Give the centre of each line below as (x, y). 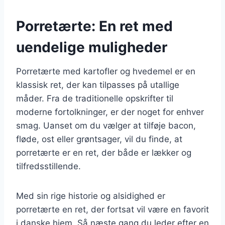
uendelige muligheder (92, 47)
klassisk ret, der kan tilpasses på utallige (98, 85)
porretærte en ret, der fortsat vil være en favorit (113, 209)
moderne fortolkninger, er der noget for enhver (110, 112)
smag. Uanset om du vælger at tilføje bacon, (106, 125)
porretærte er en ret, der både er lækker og (104, 152)
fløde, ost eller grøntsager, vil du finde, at (99, 139)
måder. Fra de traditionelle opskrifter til (95, 98)
